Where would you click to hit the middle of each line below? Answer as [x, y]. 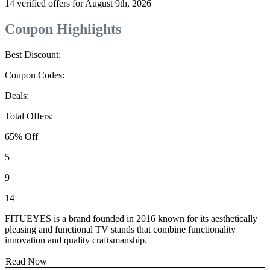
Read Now [26, 262]
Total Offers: [29, 116]
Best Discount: [33, 55]
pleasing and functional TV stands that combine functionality [120, 230]
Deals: [17, 96]
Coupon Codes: [35, 75]
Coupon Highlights [63, 29]
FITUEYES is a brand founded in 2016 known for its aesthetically [131, 219]
